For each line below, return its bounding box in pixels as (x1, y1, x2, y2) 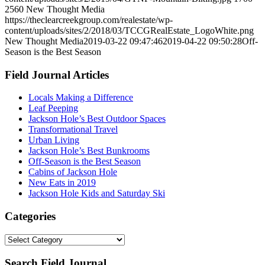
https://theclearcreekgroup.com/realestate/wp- (5, 15, 173, 25)
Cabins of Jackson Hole (28, 167, 117, 177)
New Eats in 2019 (28, 177, 96, 188)
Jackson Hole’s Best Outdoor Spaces (28, 114, 166, 124)
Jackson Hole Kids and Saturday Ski (28, 188, 165, 199)
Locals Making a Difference (28, 92, 133, 103)
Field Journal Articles (5, 68, 109, 81)
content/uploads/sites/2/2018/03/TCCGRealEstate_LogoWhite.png (5, 25, 254, 35)
